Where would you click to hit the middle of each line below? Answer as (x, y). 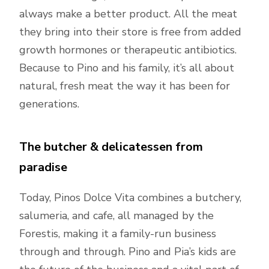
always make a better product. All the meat (128, 14)
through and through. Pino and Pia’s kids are (128, 252)
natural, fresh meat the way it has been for (125, 86)
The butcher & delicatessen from (111, 147)
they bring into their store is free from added (130, 32)
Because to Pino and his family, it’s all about (127, 68)
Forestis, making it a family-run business (118, 234)
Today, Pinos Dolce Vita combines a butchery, (130, 198)
